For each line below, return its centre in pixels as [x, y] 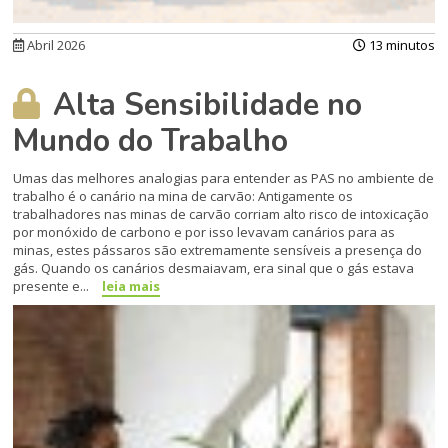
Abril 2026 [55, 45]
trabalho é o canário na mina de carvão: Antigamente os [183, 196]
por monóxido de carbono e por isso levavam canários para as [204, 232]
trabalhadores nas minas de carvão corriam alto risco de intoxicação [221, 214]
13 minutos [400, 45]
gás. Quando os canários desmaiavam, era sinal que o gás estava [214, 268]
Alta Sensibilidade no [204, 105]
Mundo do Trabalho [151, 141]
